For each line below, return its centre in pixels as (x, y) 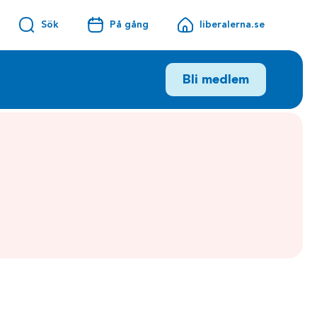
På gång (129, 24)
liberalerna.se (232, 24)
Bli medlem (216, 80)
